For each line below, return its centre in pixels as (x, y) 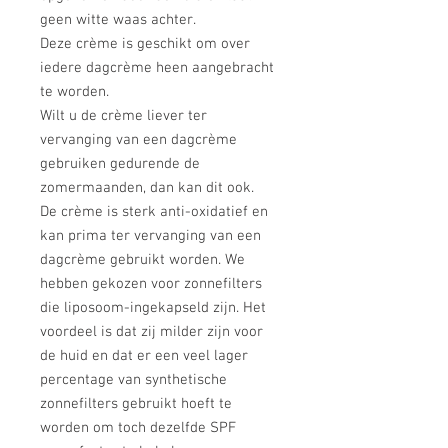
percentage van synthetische (133, 380)
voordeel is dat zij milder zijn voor (151, 332)
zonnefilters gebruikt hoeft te (136, 404)
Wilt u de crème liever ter (123, 116)
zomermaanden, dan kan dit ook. (147, 188)
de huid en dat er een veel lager (144, 356)
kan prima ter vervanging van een (150, 236)
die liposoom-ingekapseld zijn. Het (153, 308)
